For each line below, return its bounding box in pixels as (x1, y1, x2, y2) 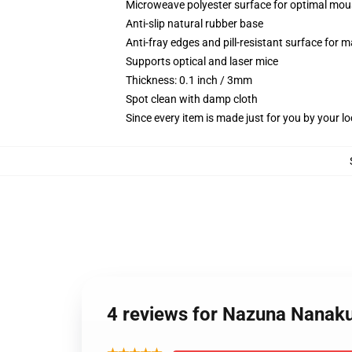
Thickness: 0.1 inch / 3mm (126, 74, 252, 86)
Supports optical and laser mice (126, 55, 278, 68)
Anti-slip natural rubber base (126, 17, 263, 30)
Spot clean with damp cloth (126, 93, 258, 105)
